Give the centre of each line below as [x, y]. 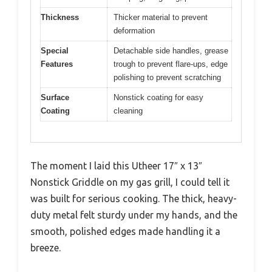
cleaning [128, 110]
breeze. [46, 248]
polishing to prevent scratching [167, 77]
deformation [134, 30]
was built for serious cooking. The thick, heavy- [134, 199]
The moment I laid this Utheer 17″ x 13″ [116, 166]
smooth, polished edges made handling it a [125, 232]
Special [55, 50]
